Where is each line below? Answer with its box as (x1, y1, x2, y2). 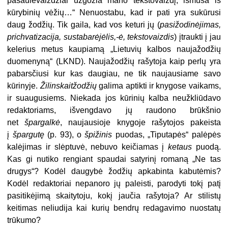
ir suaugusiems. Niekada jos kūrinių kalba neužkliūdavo (7, 93, 221, 102)
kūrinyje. (7, 81, 40, 90)
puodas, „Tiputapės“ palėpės (112, 130, 221, 139)
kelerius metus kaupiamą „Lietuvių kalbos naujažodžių (7, 44, 221, 53)
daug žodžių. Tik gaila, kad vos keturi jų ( (7, 20, 160, 29)
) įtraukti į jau (174, 32, 221, 41)
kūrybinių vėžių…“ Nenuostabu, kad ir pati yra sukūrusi (7, 8, 221, 17)
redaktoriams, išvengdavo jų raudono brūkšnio (7, 105, 221, 115)
